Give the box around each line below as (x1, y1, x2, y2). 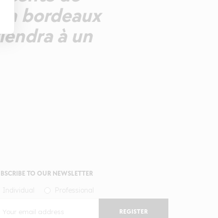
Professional (54, 186, 94, 195)
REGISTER (119, 208, 148, 216)
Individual (2, 186, 35, 195)
